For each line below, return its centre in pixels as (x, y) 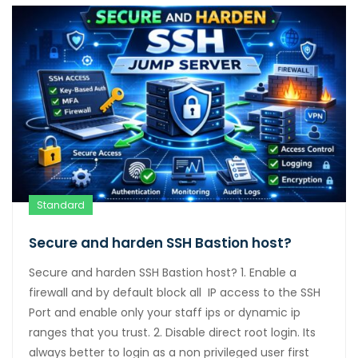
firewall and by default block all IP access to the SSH (175, 292)
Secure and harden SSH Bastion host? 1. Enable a (163, 272)
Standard (61, 205)
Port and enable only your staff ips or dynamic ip (165, 312)
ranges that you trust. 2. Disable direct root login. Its (172, 332)
